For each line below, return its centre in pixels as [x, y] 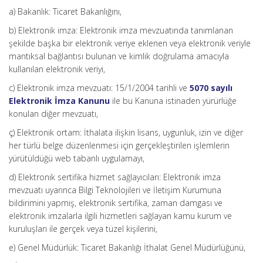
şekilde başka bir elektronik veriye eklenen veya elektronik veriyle [130, 43]
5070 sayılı [211, 88]
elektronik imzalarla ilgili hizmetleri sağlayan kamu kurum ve [120, 216]
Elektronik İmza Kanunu [59, 101]
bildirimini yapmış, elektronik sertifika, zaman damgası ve [116, 203]
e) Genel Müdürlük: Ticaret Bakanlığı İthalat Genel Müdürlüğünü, [127, 247]
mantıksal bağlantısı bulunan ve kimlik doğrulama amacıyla [119, 56]
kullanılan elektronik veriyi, [57, 69]
